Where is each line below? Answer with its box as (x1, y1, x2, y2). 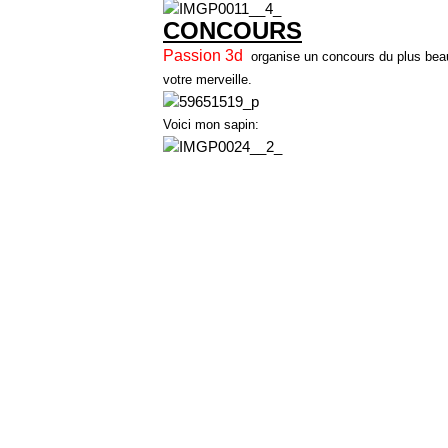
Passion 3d (163, 47, 243, 64)
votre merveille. (163, 72, 252, 87)
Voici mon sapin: (163, 117, 259, 132)
